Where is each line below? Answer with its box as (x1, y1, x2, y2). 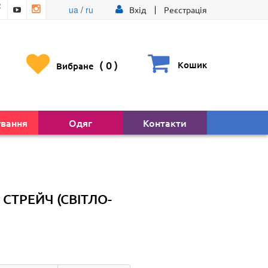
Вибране (56, 59, 96, 72)
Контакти (143, 116, 187, 129)
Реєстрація (163, 4, 207, 15)
